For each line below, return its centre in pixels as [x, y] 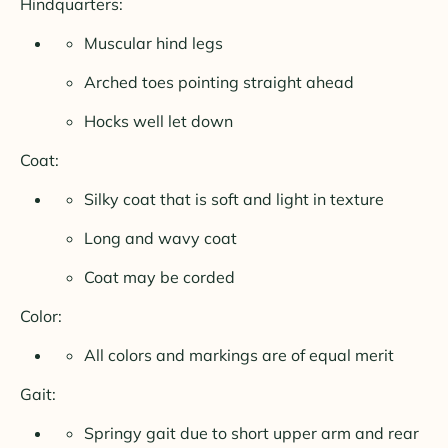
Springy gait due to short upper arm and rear [251, 433]
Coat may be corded [159, 277]
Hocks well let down [158, 121]
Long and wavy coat [160, 238]
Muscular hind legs [153, 43]
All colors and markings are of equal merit [239, 355]
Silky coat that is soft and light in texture [234, 199]
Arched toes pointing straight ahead [219, 82]
